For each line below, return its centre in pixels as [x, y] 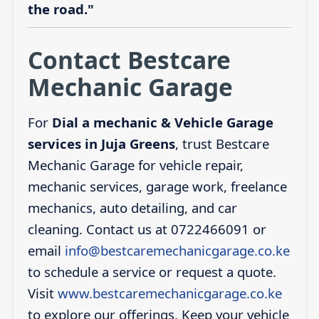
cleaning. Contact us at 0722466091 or [147, 229]
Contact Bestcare [129, 59]
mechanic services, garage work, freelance [157, 187]
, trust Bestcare [222, 144]
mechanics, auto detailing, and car [132, 208]
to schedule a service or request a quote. [152, 272]
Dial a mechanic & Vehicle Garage [162, 122]
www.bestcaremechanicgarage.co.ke [169, 293]
